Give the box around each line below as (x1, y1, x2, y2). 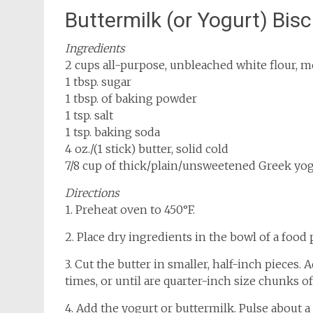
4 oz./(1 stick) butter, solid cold (65, 142, 228, 156)
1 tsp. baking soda (65, 125, 160, 139)
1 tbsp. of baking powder (65, 92, 197, 105)
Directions (65, 186, 119, 200)
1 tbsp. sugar (65, 75, 131, 89)
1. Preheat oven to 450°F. (65, 203, 195, 217)
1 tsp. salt (65, 108, 113, 122)
